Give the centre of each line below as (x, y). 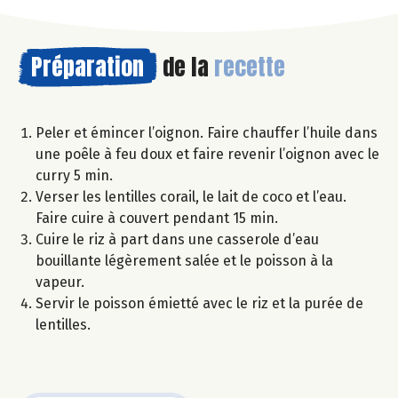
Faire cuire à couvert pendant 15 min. (157, 218)
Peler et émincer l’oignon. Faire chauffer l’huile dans (207, 132)
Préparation (88, 66)
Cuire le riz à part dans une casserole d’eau (177, 239)
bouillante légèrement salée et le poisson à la (184, 260)
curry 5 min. (74, 175)
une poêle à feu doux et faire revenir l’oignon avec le (207, 154)
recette (250, 66)
